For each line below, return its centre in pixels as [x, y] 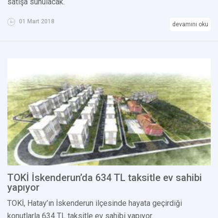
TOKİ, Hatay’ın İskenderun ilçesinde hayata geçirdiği [95, 203]
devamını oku [190, 24]
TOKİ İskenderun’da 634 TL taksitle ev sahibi [105, 177]
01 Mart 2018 [36, 21]
